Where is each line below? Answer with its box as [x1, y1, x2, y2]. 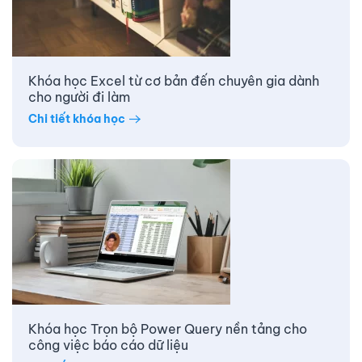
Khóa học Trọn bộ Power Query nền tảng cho [28, 320, 307, 337]
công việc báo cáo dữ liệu [28, 336, 188, 353]
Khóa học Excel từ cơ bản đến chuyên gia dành [28, 72, 319, 89]
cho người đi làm [28, 88, 130, 105]
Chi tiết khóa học [28, 112, 125, 127]
